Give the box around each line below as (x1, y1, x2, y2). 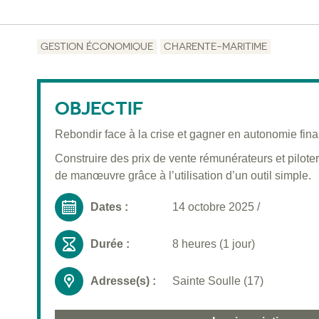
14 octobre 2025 (172, 201, 254, 214)
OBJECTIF (55, 97, 143, 120)
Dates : (90, 201, 128, 214)
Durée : (90, 238, 130, 251)
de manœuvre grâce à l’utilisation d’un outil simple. (55, 169, 311, 182)
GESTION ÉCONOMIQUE (41, 41, 153, 53)
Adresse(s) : (90, 275, 156, 288)
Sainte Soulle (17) (172, 275, 263, 288)
